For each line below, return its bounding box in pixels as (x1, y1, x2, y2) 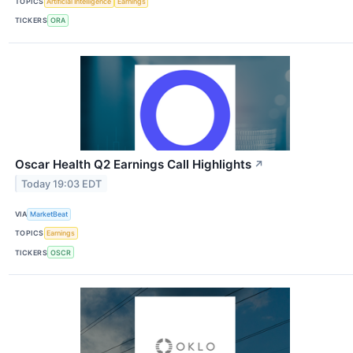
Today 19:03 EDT (21, 177, 102, 190)
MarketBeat (30, 210, 69, 219)
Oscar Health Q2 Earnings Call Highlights (15, 156, 251, 172)
